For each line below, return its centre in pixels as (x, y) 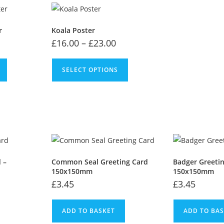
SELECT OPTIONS (90, 69)
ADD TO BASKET (89, 210)
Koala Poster (73, 30)
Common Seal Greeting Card (100, 161)
